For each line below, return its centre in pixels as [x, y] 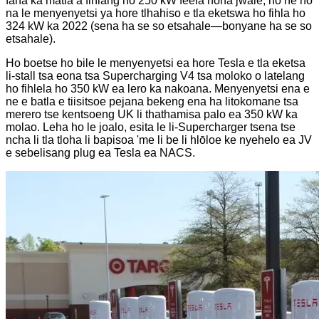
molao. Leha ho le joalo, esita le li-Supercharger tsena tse [151, 127]
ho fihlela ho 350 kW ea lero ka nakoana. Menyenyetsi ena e [158, 88]
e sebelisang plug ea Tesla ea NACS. [100, 152]
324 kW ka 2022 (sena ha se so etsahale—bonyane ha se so [159, 26]
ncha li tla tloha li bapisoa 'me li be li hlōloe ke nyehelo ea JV [159, 140]
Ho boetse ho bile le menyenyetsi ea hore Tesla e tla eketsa [156, 63]
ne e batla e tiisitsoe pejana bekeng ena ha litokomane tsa [152, 101]
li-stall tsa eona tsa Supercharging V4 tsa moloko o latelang [155, 75]
